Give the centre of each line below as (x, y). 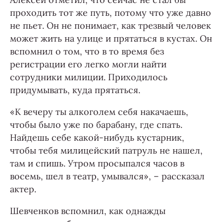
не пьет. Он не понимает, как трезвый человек (111, 26)
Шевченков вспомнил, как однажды (88, 211)
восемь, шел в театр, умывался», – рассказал (107, 176)
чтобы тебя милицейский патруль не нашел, (106, 151)
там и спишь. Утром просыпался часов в (97, 164)
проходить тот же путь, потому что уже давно (111, 13)
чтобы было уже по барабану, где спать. (96, 125)
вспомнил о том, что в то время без (87, 52)
